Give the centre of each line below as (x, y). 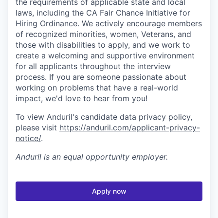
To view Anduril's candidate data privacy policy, (104, 117)
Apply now (109, 191)
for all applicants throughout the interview (93, 66)
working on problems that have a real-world (97, 87)
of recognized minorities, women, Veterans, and (103, 34)
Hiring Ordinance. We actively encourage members (109, 23)
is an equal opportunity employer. (105, 156)
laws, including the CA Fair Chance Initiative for (103, 12)
